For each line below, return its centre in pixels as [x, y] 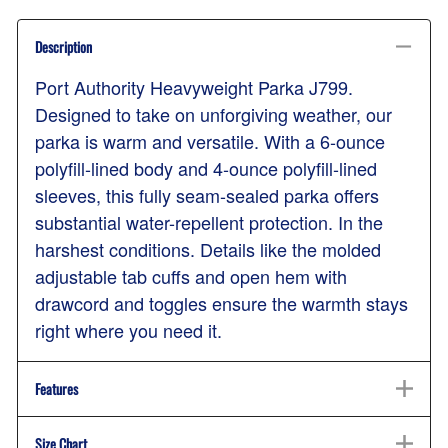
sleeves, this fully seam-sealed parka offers [207, 195]
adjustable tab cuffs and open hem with [191, 276]
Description [63, 47]
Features [56, 389]
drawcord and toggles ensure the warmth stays [221, 303]
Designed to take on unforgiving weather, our [213, 114]
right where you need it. [128, 330]
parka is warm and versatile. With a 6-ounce [210, 141]
